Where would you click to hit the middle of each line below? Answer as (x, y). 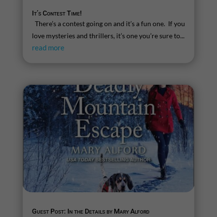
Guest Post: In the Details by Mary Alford (91, 211)
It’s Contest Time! (57, 13)
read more (48, 48)
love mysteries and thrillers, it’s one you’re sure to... (108, 36)
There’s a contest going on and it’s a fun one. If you (108, 24)
